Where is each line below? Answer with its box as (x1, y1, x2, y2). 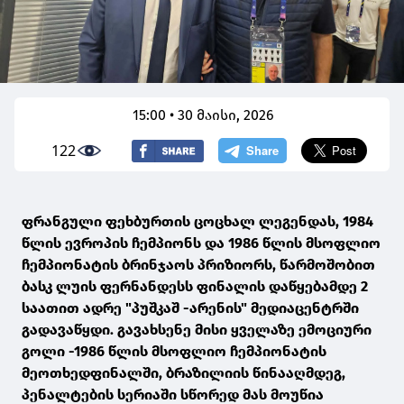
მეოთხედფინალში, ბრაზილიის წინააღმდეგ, (22, 364, 345, 382)
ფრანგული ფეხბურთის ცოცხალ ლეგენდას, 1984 (22, 213, 373, 231)
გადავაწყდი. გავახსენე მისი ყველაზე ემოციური (22, 321, 372, 339)
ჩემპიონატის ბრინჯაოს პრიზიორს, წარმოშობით (22, 256, 375, 274)
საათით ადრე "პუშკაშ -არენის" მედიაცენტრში (22, 299, 359, 317)
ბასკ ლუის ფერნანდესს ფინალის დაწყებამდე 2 (22, 278, 368, 296)
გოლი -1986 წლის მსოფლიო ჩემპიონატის (22, 343, 326, 361)
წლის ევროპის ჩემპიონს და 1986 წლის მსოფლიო (22, 234, 381, 252)
